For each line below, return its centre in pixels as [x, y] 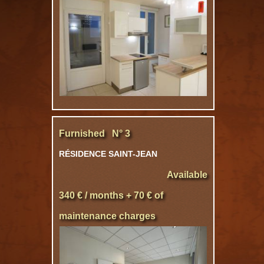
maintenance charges [107, 216]
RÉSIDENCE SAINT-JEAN [108, 154]
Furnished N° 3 [95, 133]
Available [187, 175]
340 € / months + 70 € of [111, 195]
